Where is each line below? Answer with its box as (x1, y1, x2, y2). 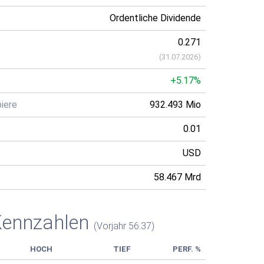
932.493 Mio (150, 99, 201, 110)
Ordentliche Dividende (110, 12, 201, 24)
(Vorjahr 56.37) (94, 220, 154, 232)
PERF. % (173, 245, 201, 253)
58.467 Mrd (154, 171, 201, 183)
